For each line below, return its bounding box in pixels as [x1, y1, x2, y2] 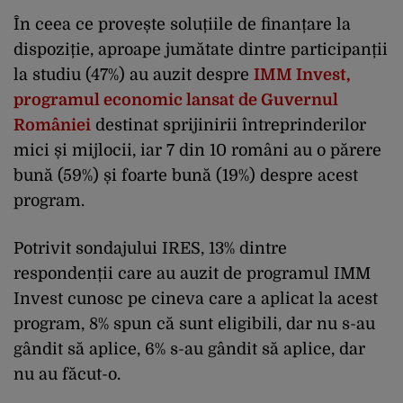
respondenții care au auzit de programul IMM [13, 264, 371, 282]
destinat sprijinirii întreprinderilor [91, 115, 366, 134]
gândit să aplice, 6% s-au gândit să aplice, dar [13, 339, 365, 358]
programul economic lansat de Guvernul [13, 90, 338, 109]
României [13, 115, 91, 134]
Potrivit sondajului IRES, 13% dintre [13, 238, 287, 257]
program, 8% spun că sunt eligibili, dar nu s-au [13, 314, 375, 333]
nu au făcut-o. [13, 364, 121, 383]
